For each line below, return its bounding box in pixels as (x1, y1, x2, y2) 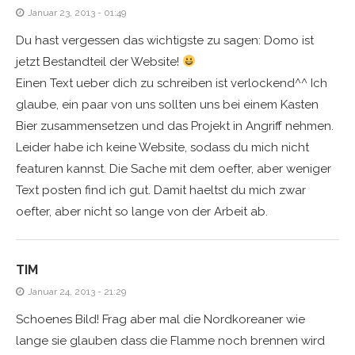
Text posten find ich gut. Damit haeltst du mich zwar (16, 182, 306, 197)
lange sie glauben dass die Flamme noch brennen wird (16, 333, 325, 348)
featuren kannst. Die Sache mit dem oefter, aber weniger (16, 161, 331, 176)
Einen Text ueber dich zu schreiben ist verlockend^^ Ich (16, 75, 327, 90)
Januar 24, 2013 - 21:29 (28, 285, 126, 297)
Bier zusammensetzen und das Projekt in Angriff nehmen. (16, 118, 334, 133)
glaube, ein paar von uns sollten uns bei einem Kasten (16, 97, 319, 112)
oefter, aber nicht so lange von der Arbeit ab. (16, 204, 268, 219)
